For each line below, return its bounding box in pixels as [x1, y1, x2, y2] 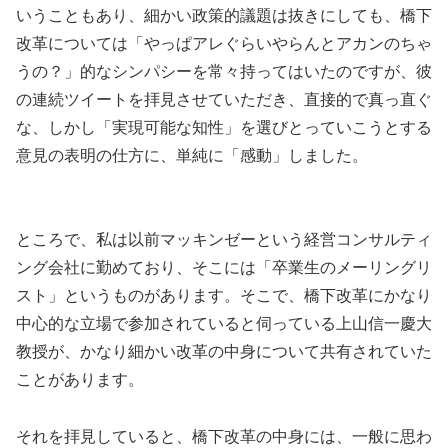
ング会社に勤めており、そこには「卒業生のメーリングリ [16, 259, 432, 277]
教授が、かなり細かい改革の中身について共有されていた [16, 343, 432, 361]
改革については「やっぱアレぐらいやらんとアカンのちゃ [16, 34, 432, 52]
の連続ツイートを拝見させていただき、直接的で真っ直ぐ [16, 90, 432, 108]
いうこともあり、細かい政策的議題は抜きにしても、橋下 [16, 6, 432, 24]
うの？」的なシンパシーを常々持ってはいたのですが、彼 [16, 62, 432, 80]
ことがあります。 [16, 371, 144, 389]
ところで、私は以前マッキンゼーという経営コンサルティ [16, 231, 432, 249]
